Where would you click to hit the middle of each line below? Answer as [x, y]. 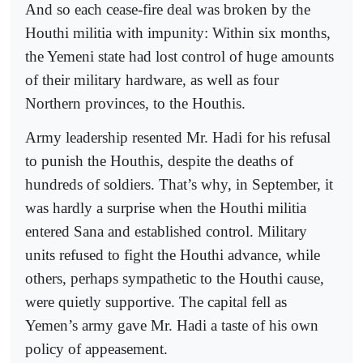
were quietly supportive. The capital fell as [156, 302]
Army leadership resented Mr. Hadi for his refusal [178, 138]
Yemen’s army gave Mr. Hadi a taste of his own [172, 326]
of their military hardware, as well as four [152, 79]
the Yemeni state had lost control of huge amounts [179, 56]
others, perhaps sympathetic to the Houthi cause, [175, 279]
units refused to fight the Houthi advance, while [173, 255]
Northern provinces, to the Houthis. [135, 103]
